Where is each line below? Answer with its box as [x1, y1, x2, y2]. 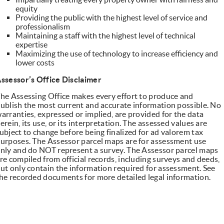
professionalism [15, 22, 70, 31]
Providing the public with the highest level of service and [15, 13, 208, 22]
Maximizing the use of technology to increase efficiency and [15, 49, 218, 58]
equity [15, 4, 38, 13]
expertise [15, 40, 49, 49]
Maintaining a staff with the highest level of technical [15, 31, 196, 40]
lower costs [15, 58, 55, 67]
